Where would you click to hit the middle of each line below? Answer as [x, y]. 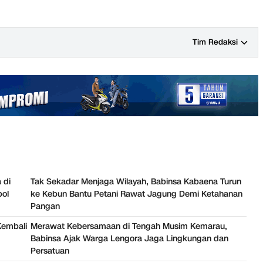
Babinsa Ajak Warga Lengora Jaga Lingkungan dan [129, 239]
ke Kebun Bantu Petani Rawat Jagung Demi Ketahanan [136, 194]
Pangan [45, 207]
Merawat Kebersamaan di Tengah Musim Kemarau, [129, 227]
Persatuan [50, 251]
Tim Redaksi [215, 42]
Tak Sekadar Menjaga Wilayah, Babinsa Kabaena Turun [136, 182]
